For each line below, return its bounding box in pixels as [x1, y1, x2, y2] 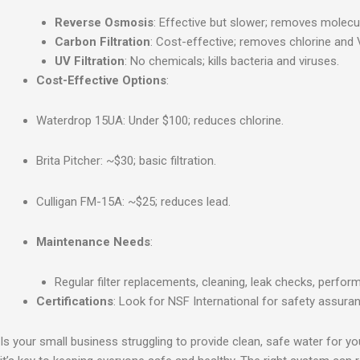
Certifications [36, 294, 113, 309]
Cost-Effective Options [36, 72, 166, 88]
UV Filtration [54, 53, 125, 68]
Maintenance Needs [36, 234, 150, 249]
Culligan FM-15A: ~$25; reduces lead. [36, 194, 231, 209]
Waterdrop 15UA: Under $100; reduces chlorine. [36, 113, 284, 129]
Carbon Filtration [54, 34, 150, 49]
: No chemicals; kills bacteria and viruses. [124, 53, 339, 68]
